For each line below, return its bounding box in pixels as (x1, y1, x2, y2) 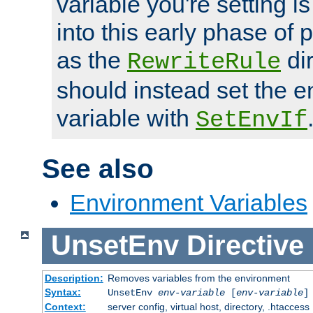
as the (57, 47, 127, 74)
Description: (44, 272, 103, 284)
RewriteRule (127, 49, 281, 76)
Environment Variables (70, 189, 307, 217)
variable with (57, 105, 196, 132)
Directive (186, 230, 304, 261)
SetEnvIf (196, 107, 307, 134)
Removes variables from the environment (107, 272, 290, 284)
